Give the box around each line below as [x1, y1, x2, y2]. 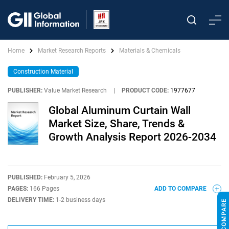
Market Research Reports [38, 47, 106, 54]
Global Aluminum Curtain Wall [49, 104, 191, 117]
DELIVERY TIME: [8, 196, 56, 203]
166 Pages [30, 185, 59, 192]
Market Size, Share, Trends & [49, 118, 185, 130]
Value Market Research [44, 87, 107, 94]
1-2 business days [56, 196, 105, 203]
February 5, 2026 [44, 174, 90, 181]
